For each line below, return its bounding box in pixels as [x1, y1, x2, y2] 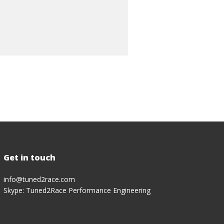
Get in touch [3, 152, 55, 163]
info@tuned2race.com [3, 174, 75, 184]
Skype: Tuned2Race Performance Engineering [3, 185, 150, 195]
